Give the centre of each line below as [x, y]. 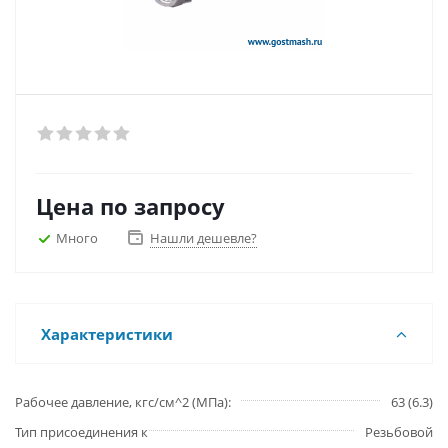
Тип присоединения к [81, 432]
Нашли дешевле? [203, 238]
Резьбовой [399, 432]
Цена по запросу [130, 206]
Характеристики [107, 334]
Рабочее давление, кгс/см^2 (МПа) [121, 402]
